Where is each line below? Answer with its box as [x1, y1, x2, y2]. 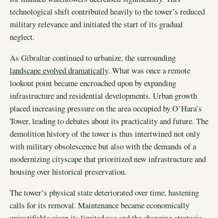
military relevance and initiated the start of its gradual [10, 18, 183, 30]
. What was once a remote [108, 64, 190, 76]
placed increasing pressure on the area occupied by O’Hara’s [10, 102, 202, 114]
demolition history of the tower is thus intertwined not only [10, 127, 200, 139]
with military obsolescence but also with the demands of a [10, 140, 196, 152]
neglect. [10, 31, 35, 42]
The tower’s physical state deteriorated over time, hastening [10, 186, 199, 198]
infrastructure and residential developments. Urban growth [10, 90, 197, 101]
